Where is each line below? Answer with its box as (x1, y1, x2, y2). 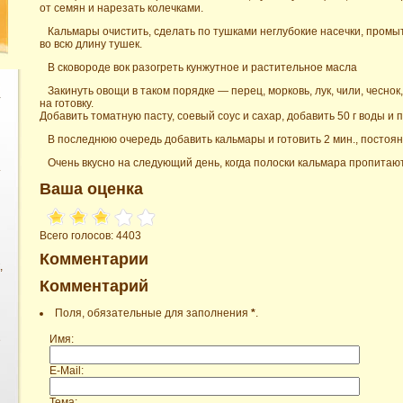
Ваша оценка (40, 180, 143, 199)
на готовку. (40, 97, 94, 111)
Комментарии (40, 250, 148, 269)
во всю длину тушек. (40, 38, 142, 51)
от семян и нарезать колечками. (40, 2, 203, 15)
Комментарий (40, 277, 148, 296)
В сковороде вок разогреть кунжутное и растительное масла (48, 61, 357, 75)
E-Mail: (49, 363, 84, 377)
